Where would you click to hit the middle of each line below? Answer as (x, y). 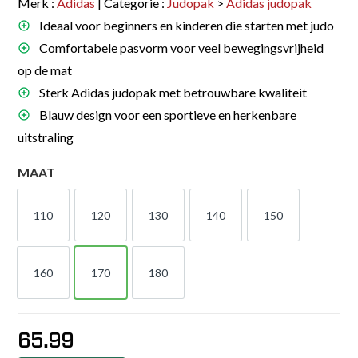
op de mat (45, 70)
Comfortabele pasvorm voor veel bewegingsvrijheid (181, 48)
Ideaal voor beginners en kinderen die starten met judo (186, 25)
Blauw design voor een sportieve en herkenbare (167, 115)
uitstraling (46, 137)
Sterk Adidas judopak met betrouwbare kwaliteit (172, 92)
